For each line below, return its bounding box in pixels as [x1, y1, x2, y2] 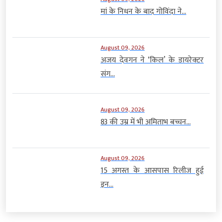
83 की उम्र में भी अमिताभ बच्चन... [100, 115, 191, 129]
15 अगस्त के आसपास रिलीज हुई [100, 164, 204, 177]
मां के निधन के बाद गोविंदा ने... [100, 5, 186, 19]
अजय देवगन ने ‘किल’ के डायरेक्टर [100, 53, 204, 67]
